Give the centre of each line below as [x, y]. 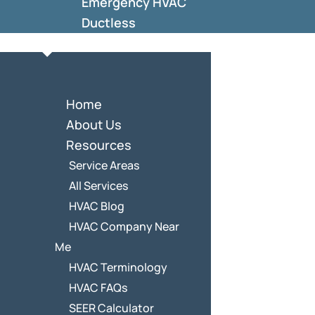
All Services [98, 185]
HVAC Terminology [118, 267]
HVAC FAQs [98, 287]
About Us [94, 124]
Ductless [109, 22]
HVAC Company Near [124, 226]
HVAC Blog [97, 206]
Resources [99, 144]
